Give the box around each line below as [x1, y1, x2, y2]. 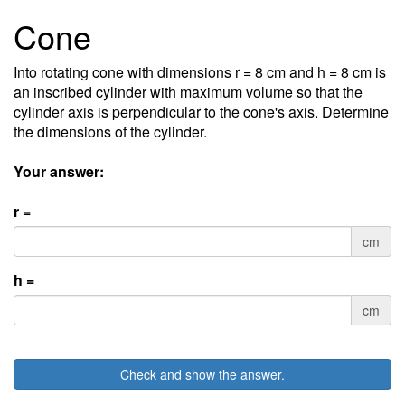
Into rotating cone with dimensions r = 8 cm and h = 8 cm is [14, 61, 386, 82]
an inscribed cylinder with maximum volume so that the [14, 81, 363, 102]
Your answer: [14, 161, 104, 182]
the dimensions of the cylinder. [14, 121, 207, 142]
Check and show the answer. [120, 365, 285, 383]
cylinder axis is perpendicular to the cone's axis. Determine [14, 101, 389, 122]
